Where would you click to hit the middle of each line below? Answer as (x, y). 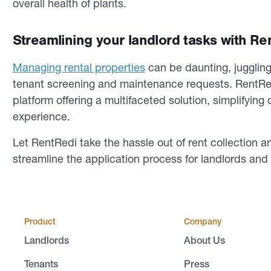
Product (40, 221)
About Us (204, 240)
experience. (43, 116)
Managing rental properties (79, 67)
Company (203, 221)
